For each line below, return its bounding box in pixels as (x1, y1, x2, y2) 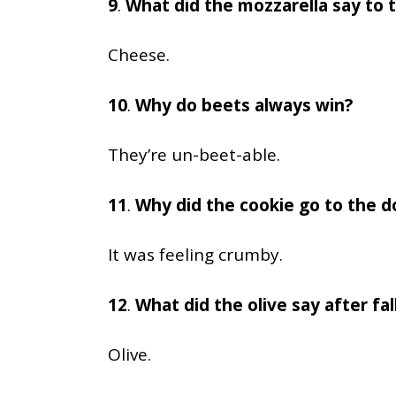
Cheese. (108, 43, 170, 66)
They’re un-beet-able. (108, 143, 280, 166)
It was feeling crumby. (108, 243, 283, 266)
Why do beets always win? (135, 93, 353, 117)
